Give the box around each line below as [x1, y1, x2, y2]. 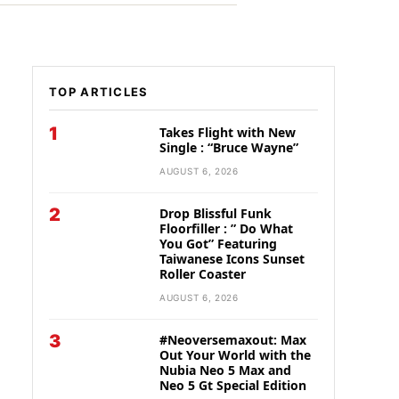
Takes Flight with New [159, 124, 296, 141]
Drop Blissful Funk [159, 205, 272, 222]
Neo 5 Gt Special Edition [159, 377, 306, 394]
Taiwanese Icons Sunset [159, 250, 305, 267]
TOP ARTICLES [49, 85, 149, 99]
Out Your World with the [159, 346, 311, 363]
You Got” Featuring [159, 235, 277, 252]
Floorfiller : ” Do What [159, 220, 293, 237]
